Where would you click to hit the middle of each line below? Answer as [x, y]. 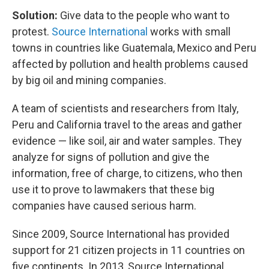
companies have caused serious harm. [104, 206]
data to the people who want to [156, 15]
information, [41, 173]
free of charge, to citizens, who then [157, 173]
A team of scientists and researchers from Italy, [125, 108]
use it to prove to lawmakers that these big [113, 189]
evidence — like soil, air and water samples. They [127, 141]
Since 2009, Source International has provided [121, 234]
